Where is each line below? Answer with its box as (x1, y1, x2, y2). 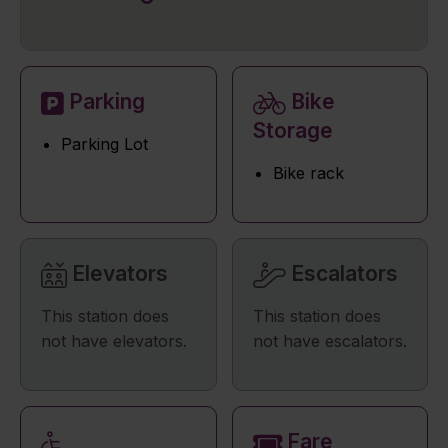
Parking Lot (61, 134, 148, 154)
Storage (252, 118, 333, 143)
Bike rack (272, 163, 344, 183)
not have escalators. (252, 331, 407, 352)
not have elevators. (41, 331, 187, 352)
